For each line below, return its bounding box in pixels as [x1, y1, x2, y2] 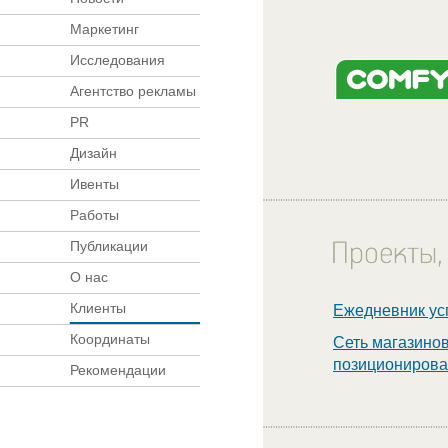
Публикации [70, 238, 148, 254]
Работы [70, 207, 119, 223]
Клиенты [70, 300, 126, 316]
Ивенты [70, 176, 119, 192]
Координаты [70, 331, 150, 347]
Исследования [70, 52, 165, 68]
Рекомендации [70, 362, 166, 378]
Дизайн [70, 145, 117, 161]
